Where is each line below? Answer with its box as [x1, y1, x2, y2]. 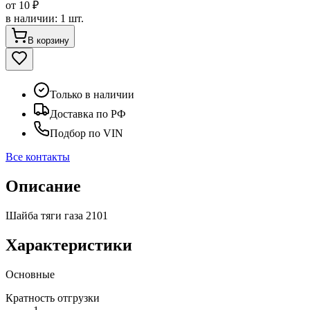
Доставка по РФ [50, 107, 126, 120]
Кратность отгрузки [6, 291, 100, 304]
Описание [6, 176, 81, 195]
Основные [6, 268, 55, 280]
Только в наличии [50, 88, 134, 100]
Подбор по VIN [50, 127, 123, 139]
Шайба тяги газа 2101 [6, 209, 108, 221]
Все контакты [6, 150, 70, 163]
